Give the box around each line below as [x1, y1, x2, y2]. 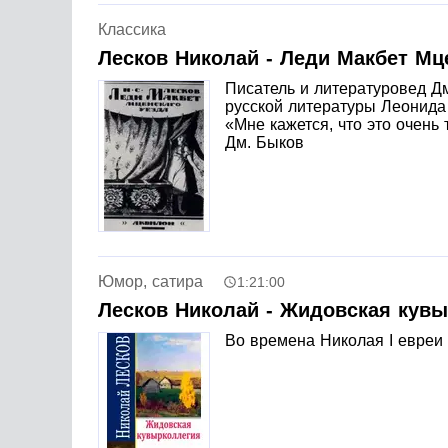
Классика [97, 20, 166, 38]
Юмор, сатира [97, 272, 203, 290]
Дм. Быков [224, 133, 304, 151]
